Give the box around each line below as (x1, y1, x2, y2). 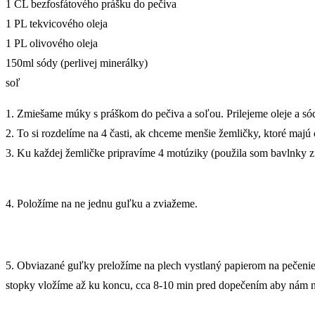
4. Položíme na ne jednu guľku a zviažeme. (6, 197, 198, 210)
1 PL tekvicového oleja (6, 17, 108, 30)
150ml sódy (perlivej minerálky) (6, 56, 148, 69)
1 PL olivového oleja (6, 37, 98, 49)
